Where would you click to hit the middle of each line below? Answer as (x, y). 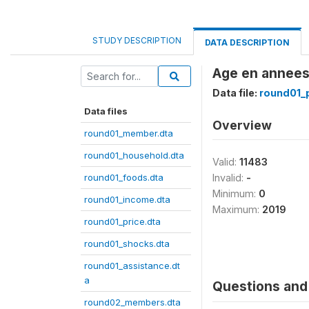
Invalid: (229, 178)
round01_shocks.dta (127, 243)
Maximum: (237, 209)
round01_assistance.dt (132, 266)
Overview (242, 125)
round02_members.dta (132, 302)
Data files (106, 111)
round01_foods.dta (124, 177)
